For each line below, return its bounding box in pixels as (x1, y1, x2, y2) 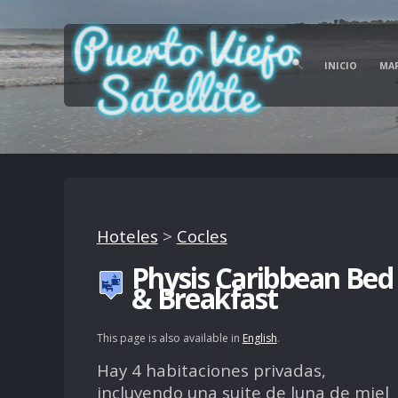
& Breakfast (131, 279, 278, 317)
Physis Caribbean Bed (131, 259, 394, 297)
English (242, 330, 277, 346)
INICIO (324, 59, 358, 72)
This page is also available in (96, 330, 243, 346)
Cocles (176, 225, 227, 248)
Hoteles (96, 225, 158, 248)
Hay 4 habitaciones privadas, (96, 358, 326, 381)
